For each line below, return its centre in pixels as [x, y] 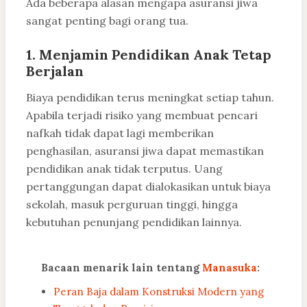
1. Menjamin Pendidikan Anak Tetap [149, 55]
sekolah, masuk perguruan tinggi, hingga [132, 205]
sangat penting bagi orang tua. [107, 21]
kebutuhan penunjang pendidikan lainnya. [134, 222]
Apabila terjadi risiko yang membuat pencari [142, 115]
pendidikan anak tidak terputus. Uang [124, 169]
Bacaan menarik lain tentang [122, 268]
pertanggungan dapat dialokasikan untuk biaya [148, 187]
